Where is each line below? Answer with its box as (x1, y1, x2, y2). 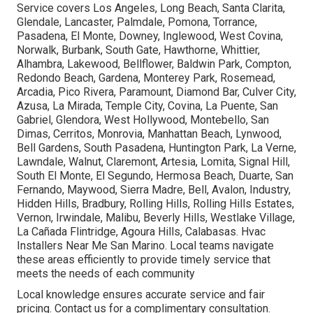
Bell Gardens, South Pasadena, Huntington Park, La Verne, (17, 141, 296, 155)
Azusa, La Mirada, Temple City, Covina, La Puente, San (17, 99, 278, 113)
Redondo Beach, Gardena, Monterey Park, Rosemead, (17, 71, 275, 85)
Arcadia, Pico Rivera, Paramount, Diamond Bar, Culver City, (17, 85, 296, 99)
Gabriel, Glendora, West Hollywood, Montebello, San (17, 113, 269, 127)
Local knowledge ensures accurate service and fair (17, 288, 265, 302)
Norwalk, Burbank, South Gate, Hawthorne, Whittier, (17, 43, 260, 57)
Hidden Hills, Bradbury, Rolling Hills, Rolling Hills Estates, (17, 197, 294, 211)
